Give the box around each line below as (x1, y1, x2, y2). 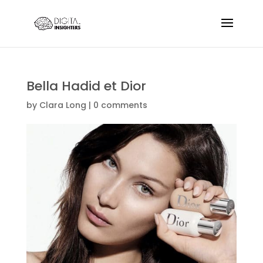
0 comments (93, 99, 147, 111)
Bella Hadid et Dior (26, 77, 146, 95)
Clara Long (39, 99, 86, 111)
